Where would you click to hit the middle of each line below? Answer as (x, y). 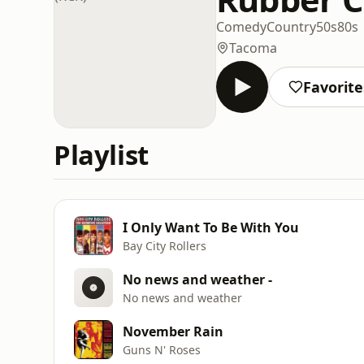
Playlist (101, 155)
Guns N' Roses (162, 349)
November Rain (173, 331)
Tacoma (253, 48)
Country (291, 26)
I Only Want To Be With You (211, 227)
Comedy (241, 26)
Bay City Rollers (165, 245)
